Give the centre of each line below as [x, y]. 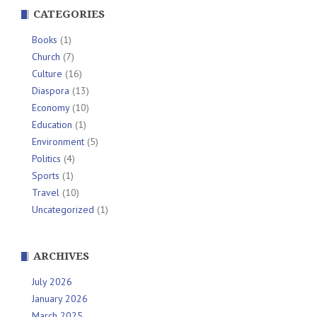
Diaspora [51, 90]
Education [52, 124]
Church [46, 56]
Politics [46, 158]
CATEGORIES [69, 14]
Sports [46, 175]
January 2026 [60, 298]
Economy [51, 107]
